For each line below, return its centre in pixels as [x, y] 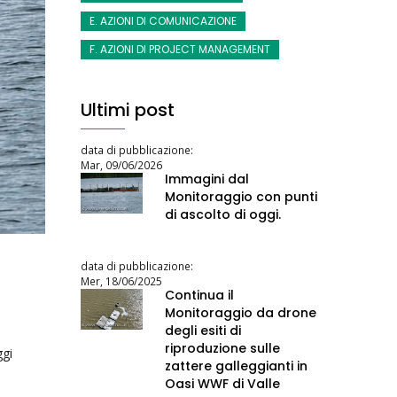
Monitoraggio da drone [241, 312]
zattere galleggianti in [236, 366]
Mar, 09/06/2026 [121, 164]
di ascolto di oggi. [223, 214]
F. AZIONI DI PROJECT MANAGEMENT [180, 49]
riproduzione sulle [222, 348]
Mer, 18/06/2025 [121, 280]
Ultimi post [128, 109]
